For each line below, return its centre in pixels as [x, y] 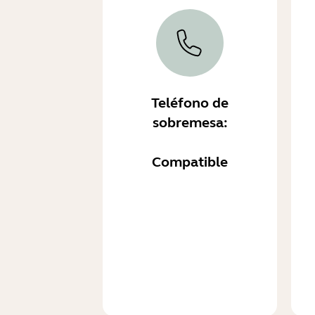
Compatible [190, 162]
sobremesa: [190, 123]
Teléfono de [190, 103]
